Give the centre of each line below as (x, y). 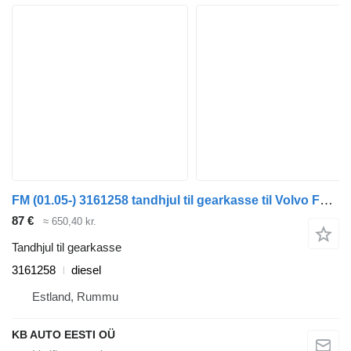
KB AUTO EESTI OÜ (63, 335)
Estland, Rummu (75, 297)
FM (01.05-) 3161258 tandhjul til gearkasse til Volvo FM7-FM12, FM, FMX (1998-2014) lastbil (326, 200)
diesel (86, 270)
